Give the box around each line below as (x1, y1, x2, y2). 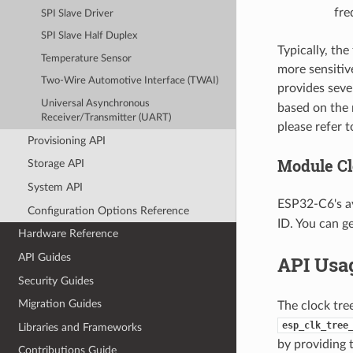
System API (27, 181, 83, 194)
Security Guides (18, 274, 95, 287)
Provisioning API (27, 134, 106, 147)
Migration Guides (18, 298, 102, 310)
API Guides (18, 251, 72, 263)
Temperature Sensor (41, 53, 132, 64)
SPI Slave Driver (41, 8, 114, 19)
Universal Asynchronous (41, 98, 150, 109)
